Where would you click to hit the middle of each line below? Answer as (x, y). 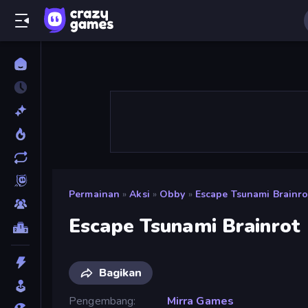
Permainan (95, 194)
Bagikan (120, 273)
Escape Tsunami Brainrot (185, 226)
